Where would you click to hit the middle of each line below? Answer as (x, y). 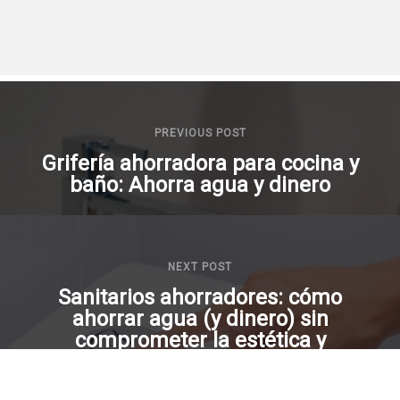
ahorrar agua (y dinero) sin (200, 318)
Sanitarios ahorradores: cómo (200, 297)
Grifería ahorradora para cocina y (200, 163)
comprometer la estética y (200, 340)
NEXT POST (200, 267)
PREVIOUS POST (200, 133)
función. (200, 361)
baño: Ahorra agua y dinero (200, 184)
